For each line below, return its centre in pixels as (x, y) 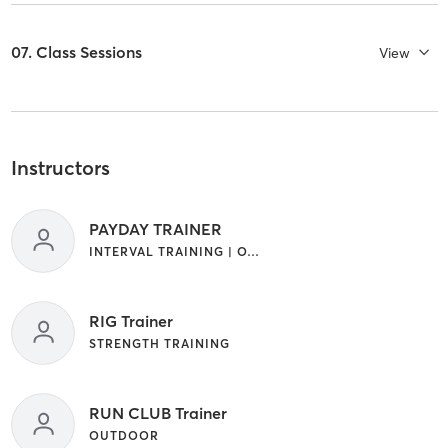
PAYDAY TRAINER (155, 228)
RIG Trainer (130, 320)
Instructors (60, 168)
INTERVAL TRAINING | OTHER (252, 251)
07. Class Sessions (76, 52)
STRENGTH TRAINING (159, 343)
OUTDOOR (123, 435)
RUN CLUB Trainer (157, 412)
